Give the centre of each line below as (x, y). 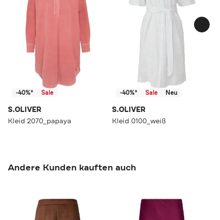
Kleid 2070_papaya (40, 121)
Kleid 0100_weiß (139, 121)
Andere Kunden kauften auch (72, 167)
